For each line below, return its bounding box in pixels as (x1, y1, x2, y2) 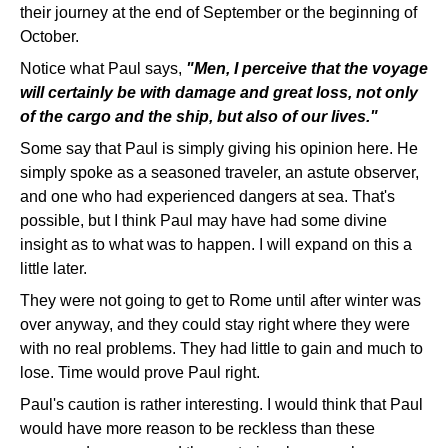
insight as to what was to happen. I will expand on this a (20, 236, 412, 253)
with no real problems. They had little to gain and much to (20, 340, 423, 357)
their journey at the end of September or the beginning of (20, 4, 417, 21)
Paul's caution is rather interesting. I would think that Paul (20, 396, 423, 413)
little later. (20, 260, 87, 277)
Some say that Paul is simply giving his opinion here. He (20, 140, 418, 157)
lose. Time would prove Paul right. (20, 364, 260, 381)
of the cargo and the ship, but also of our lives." (20, 108, 378, 125)
